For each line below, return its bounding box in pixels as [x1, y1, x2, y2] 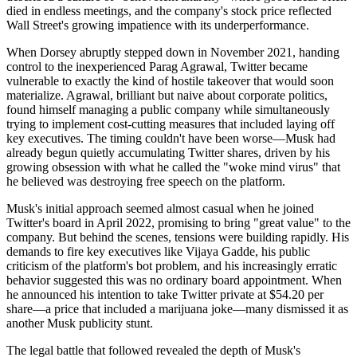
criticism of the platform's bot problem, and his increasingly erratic [6, 258, 337, 273]
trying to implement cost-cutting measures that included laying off [6, 116, 335, 131]
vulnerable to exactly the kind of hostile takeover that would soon [6, 73, 334, 88]
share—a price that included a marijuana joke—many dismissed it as [6, 301, 348, 316]
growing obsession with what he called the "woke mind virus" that [6, 159, 340, 174]
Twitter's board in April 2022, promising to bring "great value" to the [6, 215, 351, 229]
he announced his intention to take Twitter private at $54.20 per [6, 287, 324, 301]
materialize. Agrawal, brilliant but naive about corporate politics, [6, 88, 328, 102]
